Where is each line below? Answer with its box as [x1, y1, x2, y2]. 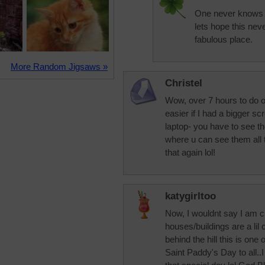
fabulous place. [195, 34, 253, 44]
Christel [165, 77, 202, 89]
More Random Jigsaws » [11, 62, 108, 72]
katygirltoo [165, 190, 216, 202]
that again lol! [165, 147, 215, 157]
